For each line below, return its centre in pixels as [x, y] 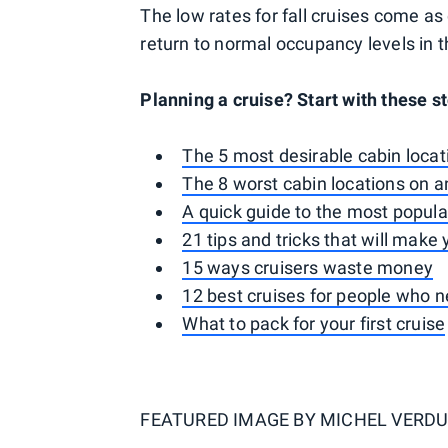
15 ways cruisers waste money [307, 267]
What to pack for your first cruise [314, 323]
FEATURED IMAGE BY [230, 419]
